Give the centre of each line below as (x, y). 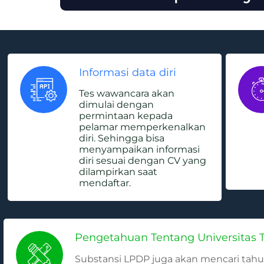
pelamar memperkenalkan (142, 127)
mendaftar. (105, 183)
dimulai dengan (116, 105)
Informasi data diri (128, 72)
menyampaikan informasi (139, 150)
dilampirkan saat (118, 172)
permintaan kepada (126, 116)
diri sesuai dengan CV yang (143, 161)
